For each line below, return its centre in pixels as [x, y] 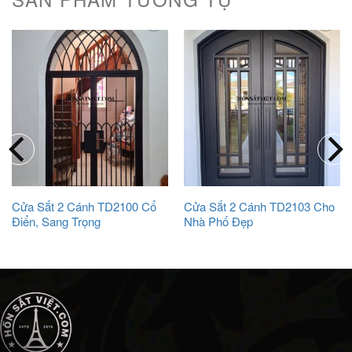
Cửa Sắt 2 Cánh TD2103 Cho [259, 207]
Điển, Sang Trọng [56, 222]
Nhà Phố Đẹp [218, 222]
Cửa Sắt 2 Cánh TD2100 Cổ [84, 207]
